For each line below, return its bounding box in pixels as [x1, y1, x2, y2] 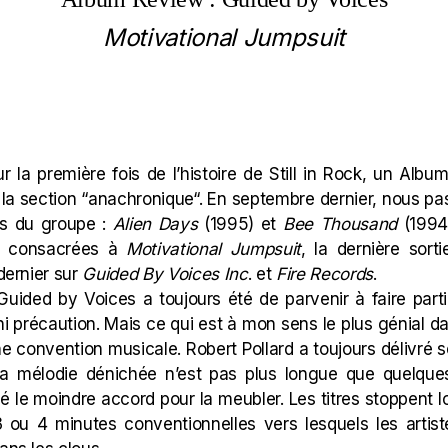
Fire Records [275, 264, 373, 284]
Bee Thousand [276, 214, 404, 234]
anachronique [88, 189, 194, 209]
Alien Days [112, 214, 198, 234]
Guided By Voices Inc [82, 264, 248, 284]
